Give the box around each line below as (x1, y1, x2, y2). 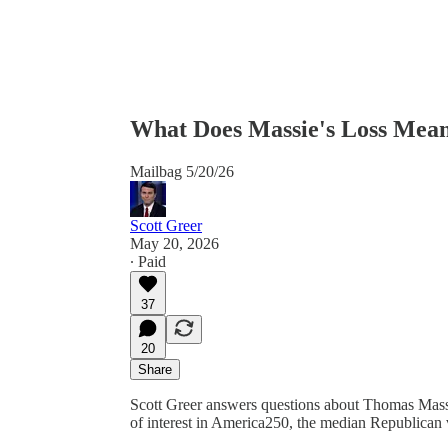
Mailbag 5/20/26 (130, 162, 234, 180)
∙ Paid (130, 252, 166, 270)
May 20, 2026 (130, 234, 219, 252)
